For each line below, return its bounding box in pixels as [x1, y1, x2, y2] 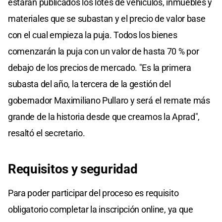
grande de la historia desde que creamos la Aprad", [8, 111, 200, 122]
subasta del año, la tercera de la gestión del [8, 78, 171, 89]
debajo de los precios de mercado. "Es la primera [8, 62, 191, 73]
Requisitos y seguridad [8, 161, 138, 176]
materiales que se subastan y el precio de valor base [8, 13, 206, 24]
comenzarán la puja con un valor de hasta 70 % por [8, 46, 199, 56]
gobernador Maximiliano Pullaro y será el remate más [8, 95, 210, 106]
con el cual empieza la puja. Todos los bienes [8, 29, 177, 40]
